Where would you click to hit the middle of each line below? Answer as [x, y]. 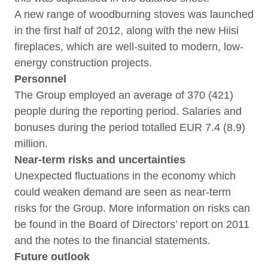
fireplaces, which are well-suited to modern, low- [129, 47]
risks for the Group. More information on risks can [132, 208]
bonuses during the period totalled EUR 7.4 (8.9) [130, 127]
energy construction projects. [83, 63]
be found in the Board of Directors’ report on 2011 [132, 224]
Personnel [40, 79]
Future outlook [52, 257]
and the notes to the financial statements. [112, 240]
